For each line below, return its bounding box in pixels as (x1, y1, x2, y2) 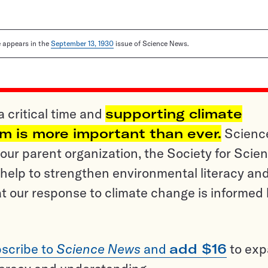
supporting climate (105, 105, 242, 123)
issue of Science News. (114, 39, 189, 48)
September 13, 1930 (51, 39, 114, 48)
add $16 (169, 240, 227, 258)
